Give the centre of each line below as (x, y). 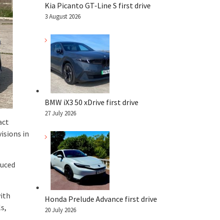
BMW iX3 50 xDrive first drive (92, 102)
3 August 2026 (63, 16)
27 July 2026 (60, 113)
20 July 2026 (60, 210)
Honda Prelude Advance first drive (101, 199)
